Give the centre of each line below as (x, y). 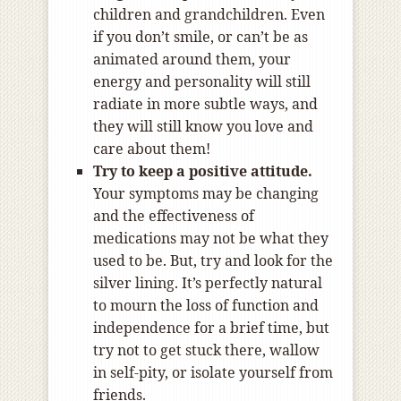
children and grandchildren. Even (209, 15)
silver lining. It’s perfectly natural (208, 283)
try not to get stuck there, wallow (206, 350)
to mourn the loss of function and (206, 306)
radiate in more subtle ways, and (205, 104)
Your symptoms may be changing (206, 194)
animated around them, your (192, 60)
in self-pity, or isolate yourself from (213, 373)
